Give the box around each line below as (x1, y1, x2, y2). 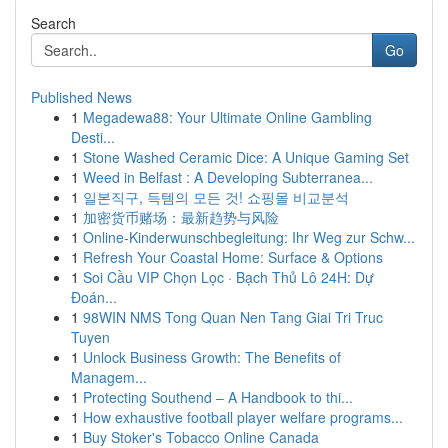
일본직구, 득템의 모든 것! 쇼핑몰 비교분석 (83, 187, 349, 207)
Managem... (71, 367, 147, 387)
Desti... (71, 127, 115, 147)
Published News (31, 87, 132, 107)
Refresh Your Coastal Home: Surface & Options (83, 247, 383, 267)
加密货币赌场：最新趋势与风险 (83, 207, 279, 227)
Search (31, 13, 76, 33)
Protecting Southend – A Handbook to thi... (83, 387, 353, 407)
